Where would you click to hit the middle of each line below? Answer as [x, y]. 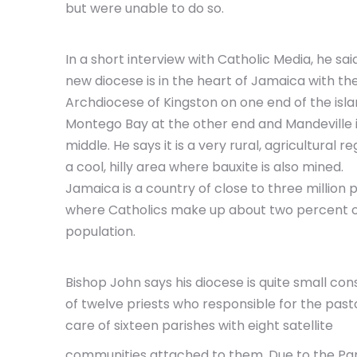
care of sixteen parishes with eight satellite [199, 326]
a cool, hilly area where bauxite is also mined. [204, 167]
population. [100, 231]
